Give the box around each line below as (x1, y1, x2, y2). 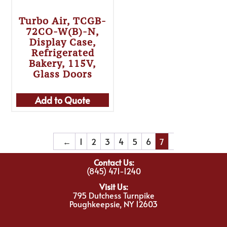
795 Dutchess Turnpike (72, 190, 155, 201)
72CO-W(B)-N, (26, 25, 100, 38)
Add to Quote (35, 94, 91, 107)
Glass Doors (33, 68, 93, 81)
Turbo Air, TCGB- (19, 15, 107, 27)
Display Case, (29, 36, 96, 49)
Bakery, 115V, (29, 57, 97, 70)
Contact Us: (93, 157, 134, 168)
